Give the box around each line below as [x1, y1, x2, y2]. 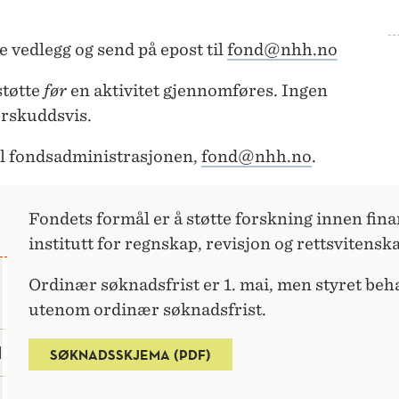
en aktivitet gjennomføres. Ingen [67, 81, 328, 101]
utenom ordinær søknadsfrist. [28, 300, 266, 320]
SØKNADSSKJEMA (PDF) [50, 346, 211, 364]
